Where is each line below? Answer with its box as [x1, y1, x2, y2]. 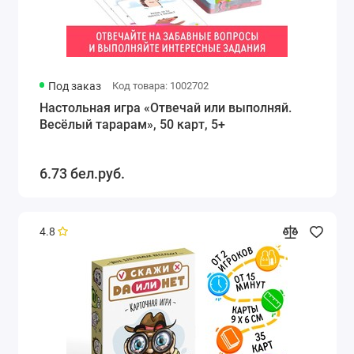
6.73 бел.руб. [39, 164, 125, 182]
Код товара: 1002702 [111, 79, 209, 92]
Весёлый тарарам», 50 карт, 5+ [39, 116, 225, 132]
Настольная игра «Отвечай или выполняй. [39, 100, 292, 115]
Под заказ [48, 79, 102, 92]
